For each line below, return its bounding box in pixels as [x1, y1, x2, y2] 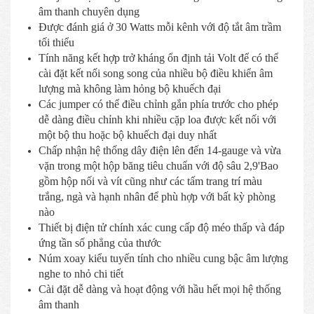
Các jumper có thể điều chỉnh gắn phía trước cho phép [39, 98, 278, 111]
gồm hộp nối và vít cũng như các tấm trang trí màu [39, 175, 262, 188]
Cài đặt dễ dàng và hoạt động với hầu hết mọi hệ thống [39, 283, 281, 296]
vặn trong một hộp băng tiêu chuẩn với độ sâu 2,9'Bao [39, 160, 278, 172]
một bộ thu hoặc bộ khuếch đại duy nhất [39, 129, 217, 142]
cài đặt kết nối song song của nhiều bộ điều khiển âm [39, 67, 273, 80]
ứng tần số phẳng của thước [39, 237, 161, 250]
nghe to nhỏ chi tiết [39, 268, 123, 280]
